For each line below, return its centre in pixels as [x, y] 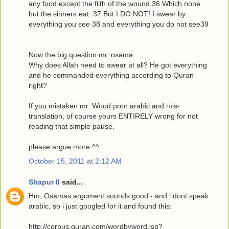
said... [71, 182]
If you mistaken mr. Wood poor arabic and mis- [104, 106]
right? [38, 86]
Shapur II [44, 182]
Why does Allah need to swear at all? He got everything [118, 65]
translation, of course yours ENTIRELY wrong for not [113, 116]
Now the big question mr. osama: [82, 55]
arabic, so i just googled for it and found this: [100, 206]
